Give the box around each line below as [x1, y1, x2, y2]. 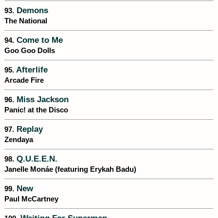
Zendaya [4, 136, 33, 144]
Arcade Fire [4, 76, 44, 85]
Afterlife [14, 65, 48, 74]
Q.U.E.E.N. [14, 154, 57, 163]
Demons [14, 6, 48, 15]
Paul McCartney [4, 195, 58, 203]
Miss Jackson [14, 95, 69, 104]
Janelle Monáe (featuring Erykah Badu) [4, 165, 136, 174]
